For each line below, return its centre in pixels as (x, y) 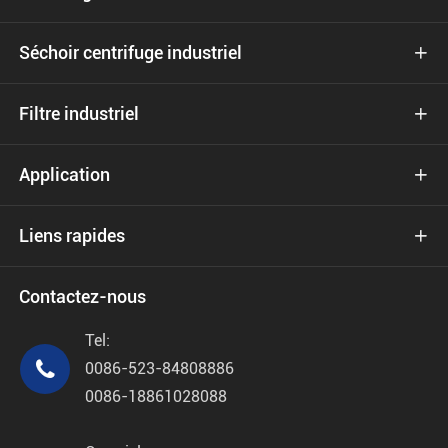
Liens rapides (72, 235)
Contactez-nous (82, 296)
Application (64, 174)
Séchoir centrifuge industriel (130, 52)
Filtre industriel (79, 113)
